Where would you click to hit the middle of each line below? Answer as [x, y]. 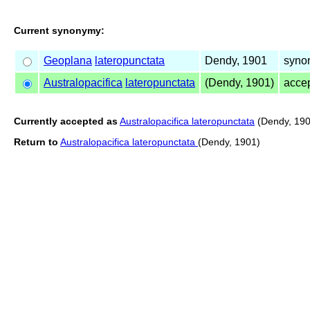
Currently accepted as [66, 121]
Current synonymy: [59, 30]
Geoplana [68, 60]
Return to [36, 142]
